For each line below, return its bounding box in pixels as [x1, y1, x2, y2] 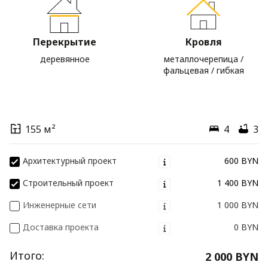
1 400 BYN [217, 177, 258, 188]
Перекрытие [33, 35, 96, 48]
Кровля [185, 35, 222, 48]
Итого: [10, 248, 44, 263]
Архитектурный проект [23, 154, 117, 166]
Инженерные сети [23, 199, 96, 211]
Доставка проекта [23, 221, 99, 233]
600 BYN [224, 155, 258, 166]
